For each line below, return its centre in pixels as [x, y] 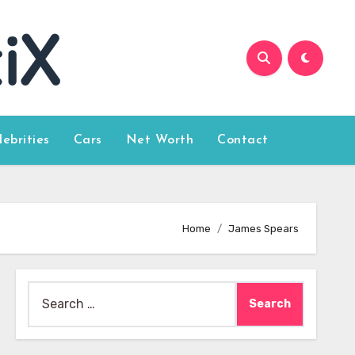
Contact [243, 140]
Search [48, 291]
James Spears [263, 228]
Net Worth [160, 140]
